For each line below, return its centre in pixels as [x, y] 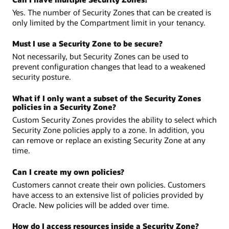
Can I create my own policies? [68, 171]
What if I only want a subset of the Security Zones [107, 98]
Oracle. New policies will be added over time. [91, 205]
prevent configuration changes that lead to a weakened [109, 67]
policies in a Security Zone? [64, 107]
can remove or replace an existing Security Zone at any [109, 140]
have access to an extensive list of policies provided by [108, 194]
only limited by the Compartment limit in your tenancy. [109, 22]
